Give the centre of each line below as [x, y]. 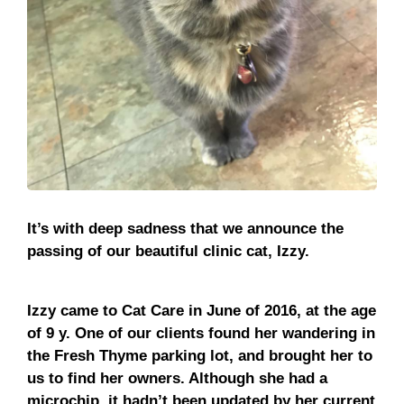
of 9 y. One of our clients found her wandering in [201, 333]
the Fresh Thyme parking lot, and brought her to [200, 355]
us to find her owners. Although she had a [177, 378]
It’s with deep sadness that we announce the [185, 228]
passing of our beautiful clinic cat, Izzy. [168, 251]
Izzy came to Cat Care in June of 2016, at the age [202, 310]
